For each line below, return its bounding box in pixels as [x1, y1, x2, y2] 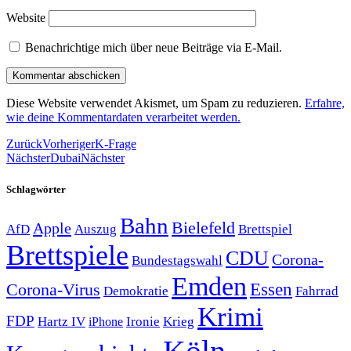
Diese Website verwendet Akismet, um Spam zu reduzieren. [6, 96, 305, 110]
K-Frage [95, 137, 136, 151]
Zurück [6, 137, 42, 151]
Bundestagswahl [132, 252, 223, 268]
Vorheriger [42, 137, 95, 151]
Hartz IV [38, 313, 85, 329]
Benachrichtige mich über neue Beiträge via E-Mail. [25, 41, 282, 55]
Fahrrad [295, 283, 338, 299]
